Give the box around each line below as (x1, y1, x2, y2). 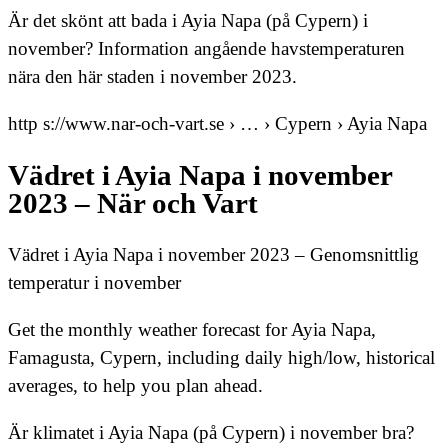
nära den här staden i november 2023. (8, 66, 297, 88)
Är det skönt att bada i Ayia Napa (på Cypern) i (8, 10, 368, 32)
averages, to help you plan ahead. (8, 375, 263, 397)
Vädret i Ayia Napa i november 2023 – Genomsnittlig (8, 244, 419, 266)
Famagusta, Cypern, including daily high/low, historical (8, 347, 435, 369)
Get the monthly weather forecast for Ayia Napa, (8, 319, 376, 341)
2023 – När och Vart (8, 187, 258, 219)
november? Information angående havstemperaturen (8, 38, 405, 60)
